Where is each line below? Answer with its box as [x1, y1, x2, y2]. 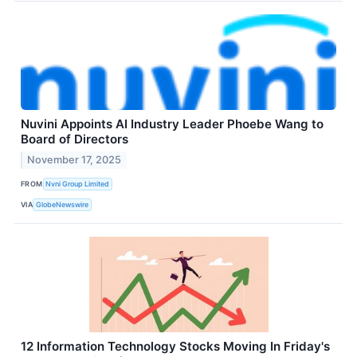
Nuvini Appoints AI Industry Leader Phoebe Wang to [21, 116, 324, 132]
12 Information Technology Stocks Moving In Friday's [21, 339, 330, 355]
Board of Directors [21, 131, 128, 147]
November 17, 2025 [27, 154, 122, 167]
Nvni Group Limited [45, 178, 110, 188]
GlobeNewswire [36, 199, 89, 209]
